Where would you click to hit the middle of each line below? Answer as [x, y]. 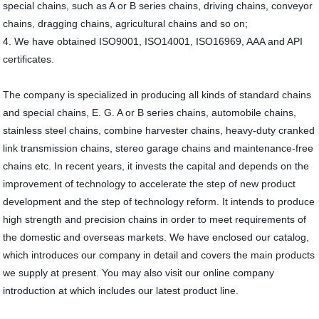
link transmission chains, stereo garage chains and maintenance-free [158, 148]
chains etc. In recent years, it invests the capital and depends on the [156, 166]
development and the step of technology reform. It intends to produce [159, 202]
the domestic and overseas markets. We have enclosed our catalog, [156, 237]
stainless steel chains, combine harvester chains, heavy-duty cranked [159, 130]
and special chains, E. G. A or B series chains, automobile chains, [150, 113]
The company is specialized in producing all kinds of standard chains [157, 95]
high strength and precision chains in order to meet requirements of [155, 219]
